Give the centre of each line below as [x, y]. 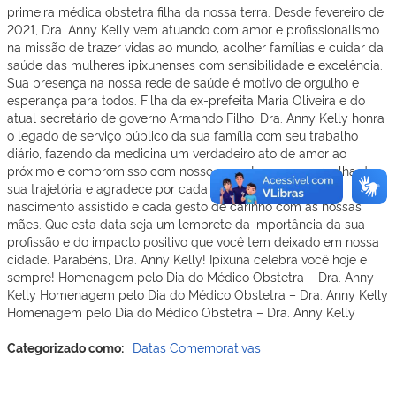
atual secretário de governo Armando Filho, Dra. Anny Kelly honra [196, 118]
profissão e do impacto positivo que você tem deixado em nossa [193, 241]
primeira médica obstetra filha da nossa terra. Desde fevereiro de [195, 11]
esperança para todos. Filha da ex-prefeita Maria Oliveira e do [186, 100]
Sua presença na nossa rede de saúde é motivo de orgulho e [183, 82]
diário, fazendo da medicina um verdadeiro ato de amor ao [177, 153]
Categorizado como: [67, 348]
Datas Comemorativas [197, 347]
